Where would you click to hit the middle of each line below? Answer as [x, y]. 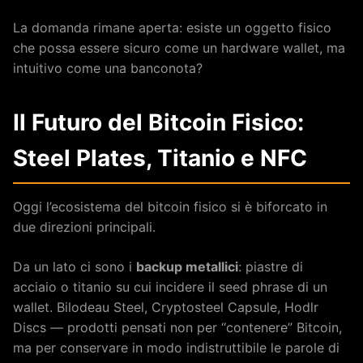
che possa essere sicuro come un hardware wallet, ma [179, 47]
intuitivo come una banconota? [108, 68]
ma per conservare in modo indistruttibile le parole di [176, 347]
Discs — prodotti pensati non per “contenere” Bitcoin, [177, 327]
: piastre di [271, 266]
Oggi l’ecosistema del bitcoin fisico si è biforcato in [170, 206]
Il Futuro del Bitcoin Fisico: [158, 122]
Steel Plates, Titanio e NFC [160, 158]
